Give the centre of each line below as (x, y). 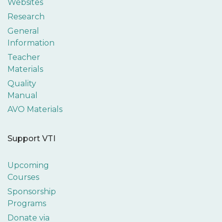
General (23, 31)
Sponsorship (32, 191)
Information (31, 43)
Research (26, 17)
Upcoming (28, 166)
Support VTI (31, 139)
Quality (22, 83)
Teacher (24, 57)
